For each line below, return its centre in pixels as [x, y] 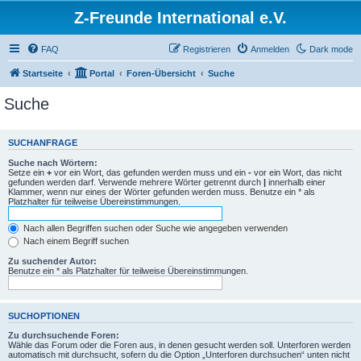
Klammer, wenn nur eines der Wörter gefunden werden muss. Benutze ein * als [162, 191]
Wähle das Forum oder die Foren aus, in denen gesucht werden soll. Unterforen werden [179, 345]
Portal [102, 73]
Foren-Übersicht [161, 73]
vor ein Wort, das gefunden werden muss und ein [150, 172]
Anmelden [270, 49]
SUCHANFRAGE [43, 143]
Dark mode [331, 49]
